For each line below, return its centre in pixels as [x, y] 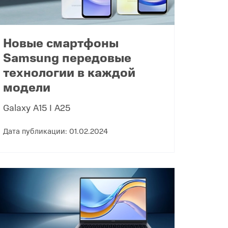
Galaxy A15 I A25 [36, 107]
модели [26, 86]
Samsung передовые [67, 57]
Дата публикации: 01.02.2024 [55, 130]
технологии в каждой [69, 72]
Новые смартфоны [61, 42]
